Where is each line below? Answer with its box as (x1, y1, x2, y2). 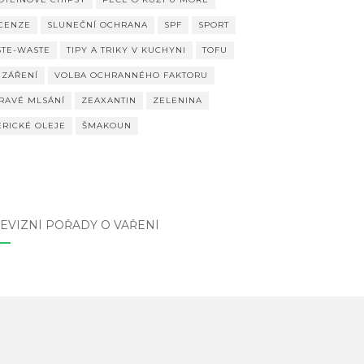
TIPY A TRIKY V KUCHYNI (66, 45, 186, 56)
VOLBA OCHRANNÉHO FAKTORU (54, 70, 208, 81)
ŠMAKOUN (81, 120, 132, 132)
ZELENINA (152, 95, 202, 106)
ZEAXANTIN (80, 95, 136, 106)
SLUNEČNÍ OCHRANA (46, 19, 148, 31)
